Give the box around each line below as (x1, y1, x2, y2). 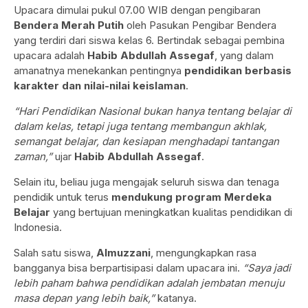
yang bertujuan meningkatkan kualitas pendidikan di (50, 206, 292, 219)
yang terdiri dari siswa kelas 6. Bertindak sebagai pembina (14, 34, 285, 47)
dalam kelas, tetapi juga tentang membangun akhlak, (14, 120, 267, 133)
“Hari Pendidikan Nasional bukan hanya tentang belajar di (14, 104, 291, 118)
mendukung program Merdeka (111, 190, 272, 204)
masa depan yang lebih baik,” (14, 291, 155, 305)
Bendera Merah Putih (14, 19, 124, 32)
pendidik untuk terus (14, 190, 111, 204)
